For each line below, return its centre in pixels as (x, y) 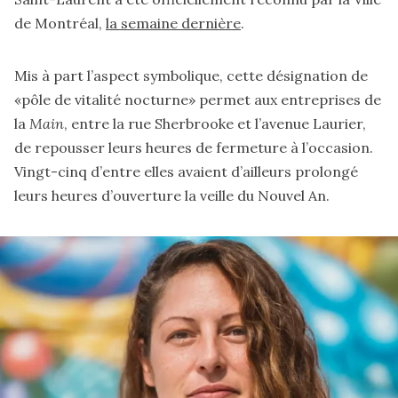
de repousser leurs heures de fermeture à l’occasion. (194, 148)
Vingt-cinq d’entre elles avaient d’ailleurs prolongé (186, 172)
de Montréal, (60, 24)
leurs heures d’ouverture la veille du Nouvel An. (172, 196)
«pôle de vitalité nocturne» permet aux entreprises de (198, 100)
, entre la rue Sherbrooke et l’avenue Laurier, (215, 124)
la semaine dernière (173, 24)
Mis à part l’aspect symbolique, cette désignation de (191, 76)
